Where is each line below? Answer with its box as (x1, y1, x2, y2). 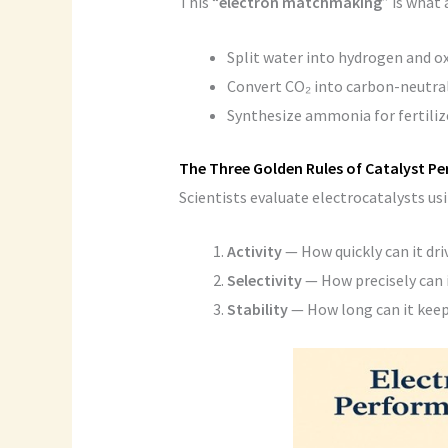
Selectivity (226, 270, 302, 291)
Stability (226, 299, 288, 320)
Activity (226, 241, 285, 262)
